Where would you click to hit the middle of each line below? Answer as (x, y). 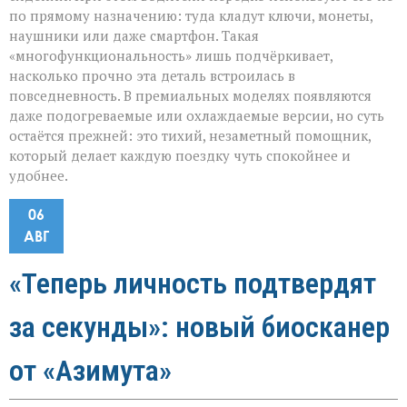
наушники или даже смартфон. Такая (134, 35)
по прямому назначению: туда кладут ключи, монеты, (191, 15)
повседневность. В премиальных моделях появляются (190, 95)
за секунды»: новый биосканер (199, 327)
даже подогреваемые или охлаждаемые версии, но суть (197, 115)
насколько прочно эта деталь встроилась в (152, 75)
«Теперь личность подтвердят (193, 283)
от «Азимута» (90, 370)
